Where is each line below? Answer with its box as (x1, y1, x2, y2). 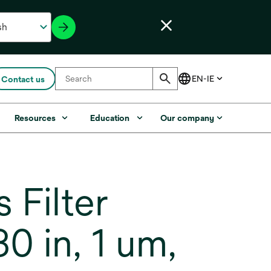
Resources (15, 113, 56, 123)
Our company (160, 113, 214, 123)
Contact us (1, 74, 45, 84)
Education (90, 113, 130, 123)
